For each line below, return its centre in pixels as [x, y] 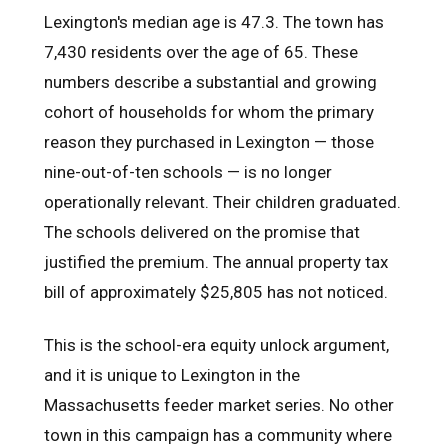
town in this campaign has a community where [218, 434]
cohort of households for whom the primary [209, 111]
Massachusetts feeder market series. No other [219, 404]
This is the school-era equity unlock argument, [216, 344]
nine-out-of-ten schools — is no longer [188, 171]
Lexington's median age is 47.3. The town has [214, 21]
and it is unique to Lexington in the [172, 374]
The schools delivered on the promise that [202, 231]
